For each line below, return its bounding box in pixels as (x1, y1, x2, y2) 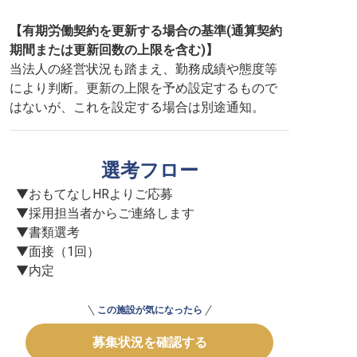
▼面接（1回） (16, 244, 100, 259)
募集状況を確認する (92, 335, 207, 350)
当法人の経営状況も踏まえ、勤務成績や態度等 (10, 61, 277, 76)
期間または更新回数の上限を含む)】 (10, 42, 218, 57)
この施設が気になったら (96, 304, 202, 316)
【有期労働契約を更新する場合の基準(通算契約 (10, 23, 282, 38)
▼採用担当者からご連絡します (16, 206, 194, 221)
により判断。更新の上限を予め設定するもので (10, 80, 277, 96)
